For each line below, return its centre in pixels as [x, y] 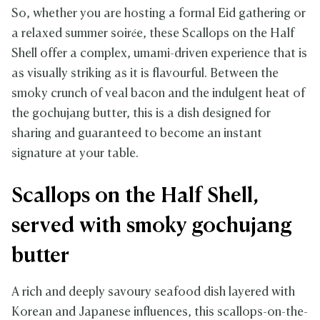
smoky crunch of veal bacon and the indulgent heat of [158, 94]
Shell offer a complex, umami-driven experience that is [159, 54]
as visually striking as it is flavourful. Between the [145, 74]
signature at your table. [75, 154]
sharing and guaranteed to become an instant [137, 134]
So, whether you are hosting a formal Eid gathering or [159, 14]
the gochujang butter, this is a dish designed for [141, 114]
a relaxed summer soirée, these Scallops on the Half [153, 34]
